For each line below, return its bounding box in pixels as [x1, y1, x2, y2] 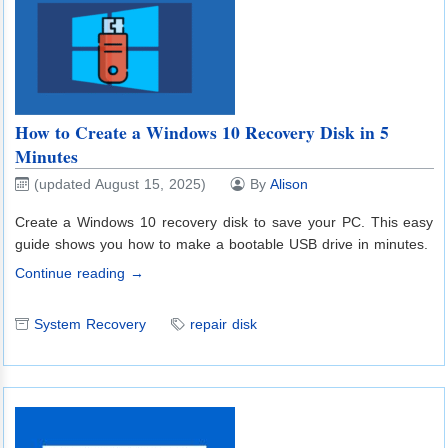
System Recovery [33, 315, 146, 332]
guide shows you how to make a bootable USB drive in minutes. [14, 235, 428, 252]
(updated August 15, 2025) [33, 175, 206, 192]
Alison [269, 175, 308, 192]
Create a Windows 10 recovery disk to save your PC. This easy [14, 213, 434, 230]
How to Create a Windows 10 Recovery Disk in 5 [14, 119, 389, 146]
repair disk [189, 315, 257, 332]
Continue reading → [14, 264, 144, 281]
